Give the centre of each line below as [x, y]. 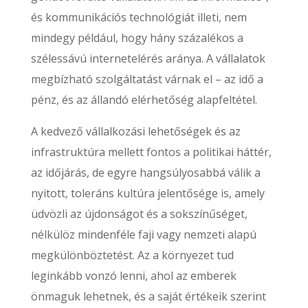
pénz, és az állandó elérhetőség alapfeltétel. [144, 100]
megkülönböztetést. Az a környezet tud [132, 255]
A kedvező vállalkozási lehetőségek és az [135, 131]
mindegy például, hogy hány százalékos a [137, 38]
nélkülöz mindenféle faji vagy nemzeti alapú [143, 234]
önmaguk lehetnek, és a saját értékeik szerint [148, 296]
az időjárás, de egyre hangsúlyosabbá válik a [145, 173]
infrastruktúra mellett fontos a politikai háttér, [151, 152]
